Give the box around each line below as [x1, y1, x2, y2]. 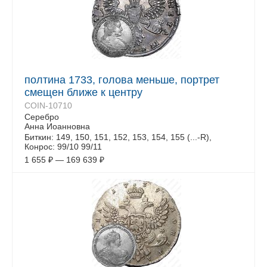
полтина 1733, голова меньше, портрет [24, 74, 219, 86]
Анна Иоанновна [24, 122, 90, 131]
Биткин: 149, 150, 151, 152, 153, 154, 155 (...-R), [24, 132, 212, 142]
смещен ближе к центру [24, 86, 142, 98]
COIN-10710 [24, 101, 72, 110]
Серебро [24, 112, 59, 122]
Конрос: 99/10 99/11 [24, 142, 102, 151]
